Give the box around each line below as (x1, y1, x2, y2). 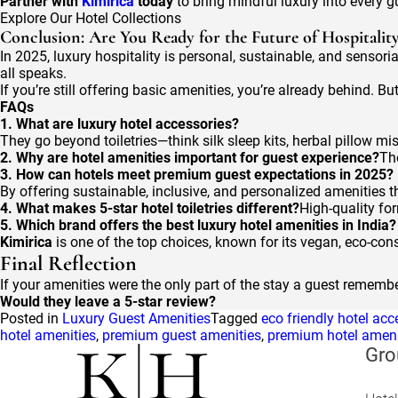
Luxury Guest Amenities (62, 310, 211, 327)
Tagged (211, 310, 261, 327)
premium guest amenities (102, 327, 261, 344)
